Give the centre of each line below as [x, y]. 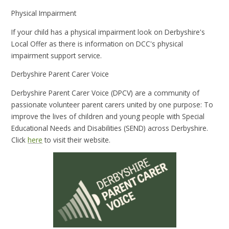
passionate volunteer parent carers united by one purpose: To [112, 104]
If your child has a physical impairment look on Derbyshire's [108, 32]
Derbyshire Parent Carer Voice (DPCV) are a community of [106, 93]
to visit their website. [77, 140]
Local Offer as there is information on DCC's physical [97, 43]
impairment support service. [58, 55]
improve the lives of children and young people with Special [108, 116]
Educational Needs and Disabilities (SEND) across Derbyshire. [110, 128]
